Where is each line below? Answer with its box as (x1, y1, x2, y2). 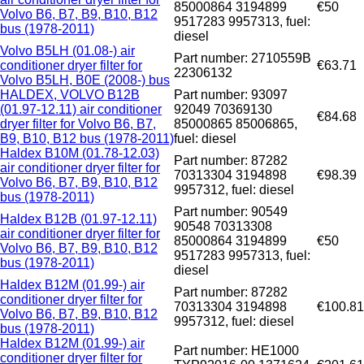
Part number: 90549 (174, 205, 288, 219)
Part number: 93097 (174, 88, 288, 102)
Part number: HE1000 (174, 344, 299, 358)
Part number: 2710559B (174, 51, 311, 66)
